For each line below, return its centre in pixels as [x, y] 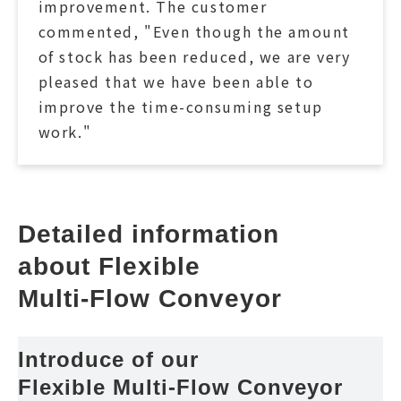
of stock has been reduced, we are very [194, 57]
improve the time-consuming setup [180, 107]
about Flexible [113, 266]
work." [65, 132]
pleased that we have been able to [176, 82]
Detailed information [153, 234]
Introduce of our [112, 359]
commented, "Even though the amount [194, 32]
